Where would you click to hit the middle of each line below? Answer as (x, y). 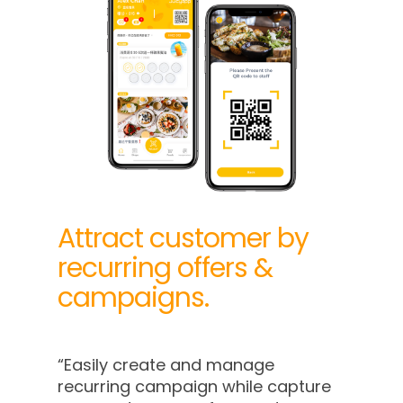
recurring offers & (166, 268)
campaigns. (134, 297)
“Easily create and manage (166, 364)
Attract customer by (184, 238)
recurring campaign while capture (195, 386)
